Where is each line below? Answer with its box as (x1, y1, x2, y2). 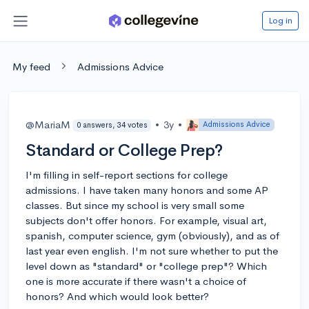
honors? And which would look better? (26, 289, 209, 303)
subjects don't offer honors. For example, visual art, (26, 213, 267, 227)
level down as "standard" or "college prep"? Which (26, 259, 267, 272)
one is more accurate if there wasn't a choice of (26, 274, 246, 288)
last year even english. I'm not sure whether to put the (26, 243, 278, 257)
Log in (268, 14, 292, 26)
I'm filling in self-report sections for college (26, 168, 228, 181)
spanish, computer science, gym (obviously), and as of (26, 228, 279, 242)
